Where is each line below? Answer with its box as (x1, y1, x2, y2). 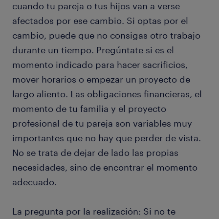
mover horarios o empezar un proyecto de (12, 74, 190, 85)
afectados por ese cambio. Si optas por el (12, 15, 188, 26)
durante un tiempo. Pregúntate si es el (12, 44, 174, 56)
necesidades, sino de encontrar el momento (12, 162, 197, 173)
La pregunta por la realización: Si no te (12, 206, 175, 217)
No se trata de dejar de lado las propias (12, 147, 178, 158)
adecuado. (12, 176, 57, 188)
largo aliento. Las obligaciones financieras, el (12, 88, 202, 100)
